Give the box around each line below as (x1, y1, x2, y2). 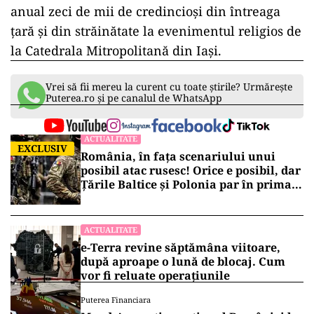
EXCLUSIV (18, 142, 67, 155)
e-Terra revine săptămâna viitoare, (81, 240, 280, 255)
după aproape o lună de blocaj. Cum (81, 254, 285, 269)
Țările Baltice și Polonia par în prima (81, 177, 292, 192)
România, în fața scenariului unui (81, 149, 275, 164)
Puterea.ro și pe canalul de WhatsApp (46, 91, 222, 104)
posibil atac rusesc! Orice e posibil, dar (81, 163, 301, 178)
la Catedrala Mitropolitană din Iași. (11, 42, 221, 59)
